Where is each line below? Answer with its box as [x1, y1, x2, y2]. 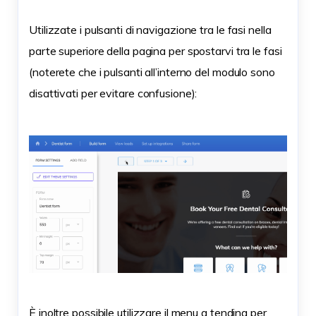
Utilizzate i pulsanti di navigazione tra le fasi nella [29, 22, 272, 37]
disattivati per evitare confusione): [29, 85, 197, 100]
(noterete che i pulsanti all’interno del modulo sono [29, 64, 275, 79]
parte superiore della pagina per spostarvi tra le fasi [29, 43, 282, 58]
